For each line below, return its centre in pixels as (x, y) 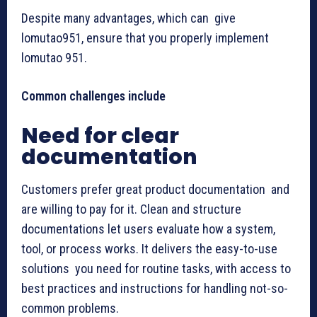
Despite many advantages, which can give (128, 18)
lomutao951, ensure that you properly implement (145, 38)
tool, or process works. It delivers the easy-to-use (149, 248)
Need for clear (100, 136)
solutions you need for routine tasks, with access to (156, 268)
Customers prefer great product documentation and (155, 189)
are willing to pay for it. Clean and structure (131, 209)
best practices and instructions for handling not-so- (155, 288)
